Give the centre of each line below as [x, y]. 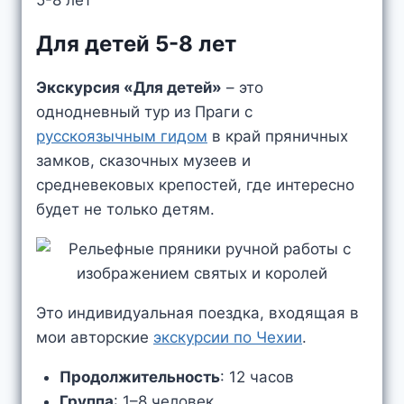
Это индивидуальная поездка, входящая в [197, 313]
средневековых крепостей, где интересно [195, 185]
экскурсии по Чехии [228, 337]
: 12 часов [257, 377]
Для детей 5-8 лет [136, 44]
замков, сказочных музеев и [143, 161]
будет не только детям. [125, 209]
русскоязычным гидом [122, 136]
